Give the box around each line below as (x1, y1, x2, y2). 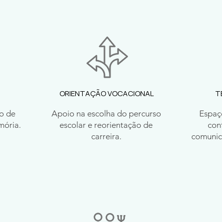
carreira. (91, 131, 121, 141)
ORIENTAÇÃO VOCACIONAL (59, 88, 154, 99)
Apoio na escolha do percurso (51, 109, 161, 118)
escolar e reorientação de (59, 120, 153, 130)
